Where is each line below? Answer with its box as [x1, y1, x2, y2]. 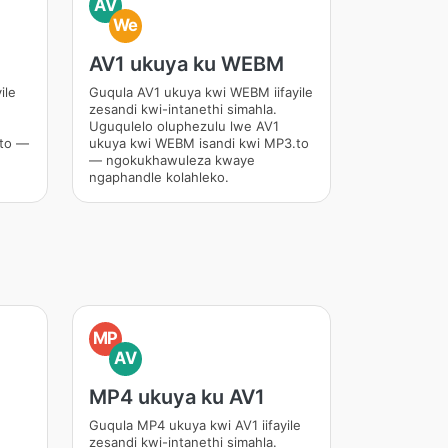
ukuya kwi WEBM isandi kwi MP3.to [88, 135, 309, 151]
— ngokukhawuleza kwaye [88, 152, 255, 168]
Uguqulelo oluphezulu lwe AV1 [88, 118, 279, 134]
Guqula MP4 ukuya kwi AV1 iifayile [88, 417, 301, 433]
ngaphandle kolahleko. [88, 169, 229, 185]
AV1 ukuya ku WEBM [88, 52, 284, 76]
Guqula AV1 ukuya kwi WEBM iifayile [88, 84, 313, 100]
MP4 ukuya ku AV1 [88, 385, 265, 409]
